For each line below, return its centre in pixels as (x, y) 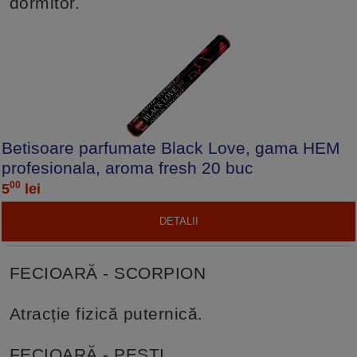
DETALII (178, 221)
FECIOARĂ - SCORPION (108, 273)
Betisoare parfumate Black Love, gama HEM (171, 147)
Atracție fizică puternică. (106, 313)
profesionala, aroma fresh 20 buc (128, 167)
